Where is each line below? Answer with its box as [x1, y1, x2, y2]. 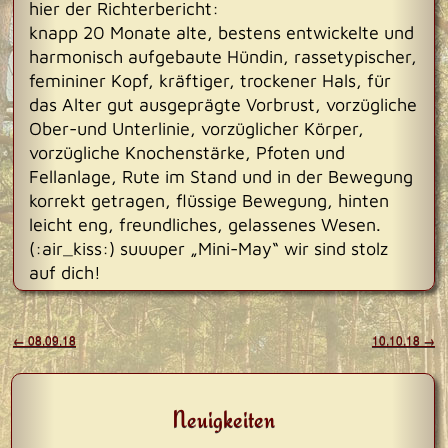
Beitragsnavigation [13, 307, 149, 331]
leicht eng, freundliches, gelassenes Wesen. [29, 214, 381, 235]
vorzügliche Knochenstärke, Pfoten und [29, 142, 345, 163]
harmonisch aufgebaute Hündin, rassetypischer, [29, 46, 417, 67]
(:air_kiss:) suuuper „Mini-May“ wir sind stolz [29, 238, 388, 259]
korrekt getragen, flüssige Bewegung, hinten [29, 190, 389, 211]
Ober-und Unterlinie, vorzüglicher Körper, [29, 118, 364, 139]
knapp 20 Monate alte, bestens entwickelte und [29, 22, 414, 43]
